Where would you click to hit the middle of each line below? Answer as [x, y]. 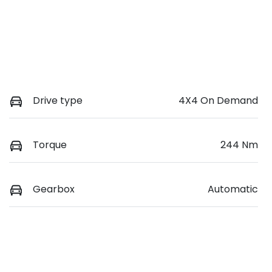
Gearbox [54, 189]
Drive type [58, 100]
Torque [50, 144]
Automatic [233, 189]
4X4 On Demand [218, 100]
